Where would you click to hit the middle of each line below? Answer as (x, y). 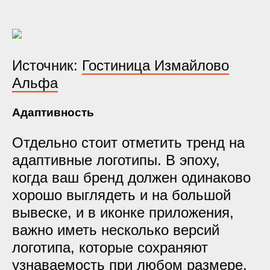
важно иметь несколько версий (116, 230)
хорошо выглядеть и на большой (121, 195)
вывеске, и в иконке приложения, (123, 212)
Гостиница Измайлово (155, 65)
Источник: (47, 65)
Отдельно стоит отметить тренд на (128, 143)
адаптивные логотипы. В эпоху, (116, 160)
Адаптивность (53, 112)
